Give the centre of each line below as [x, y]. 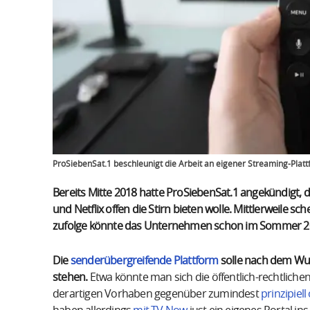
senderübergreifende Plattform [144, 261]
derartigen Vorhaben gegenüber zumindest [157, 294]
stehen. [70, 277]
